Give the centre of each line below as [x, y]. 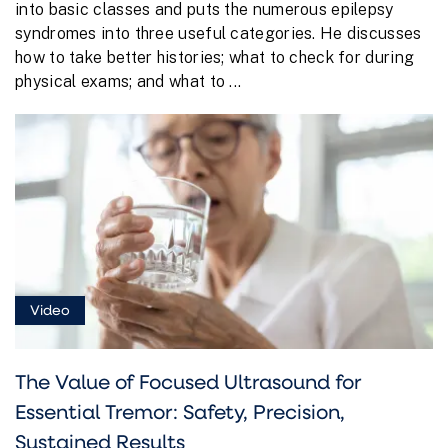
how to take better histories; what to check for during [215, 57]
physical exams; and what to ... [128, 81]
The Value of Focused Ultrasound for [188, 380]
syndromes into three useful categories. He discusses [218, 33]
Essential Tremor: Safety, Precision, [180, 410]
